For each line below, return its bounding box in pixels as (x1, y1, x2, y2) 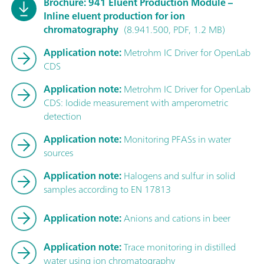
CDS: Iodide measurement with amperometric (44, 94, 228, 111)
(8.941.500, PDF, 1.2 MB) (121, 21, 225, 38)
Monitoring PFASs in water (121, 130, 231, 147)
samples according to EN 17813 (44, 180, 171, 197)
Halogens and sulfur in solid (121, 167, 235, 184)
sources (44, 144, 73, 161)
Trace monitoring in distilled (121, 238, 236, 255)
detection (44, 107, 81, 124)
